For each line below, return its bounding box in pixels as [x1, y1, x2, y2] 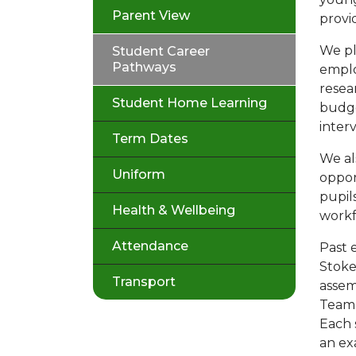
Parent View [112, 8, 190, 23]
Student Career [112, 44, 210, 59]
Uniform [112, 167, 165, 182]
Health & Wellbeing [112, 203, 235, 218]
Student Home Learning [112, 95, 267, 110]
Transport [112, 274, 176, 289]
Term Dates [112, 131, 188, 146]
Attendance [112, 238, 188, 253]
